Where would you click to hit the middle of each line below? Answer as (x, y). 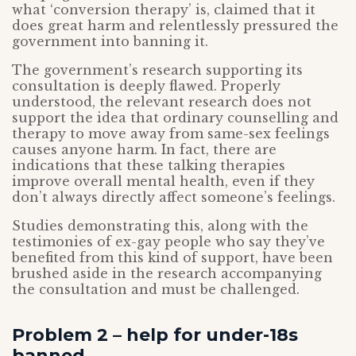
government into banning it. (110, 41)
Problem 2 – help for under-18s (155, 335)
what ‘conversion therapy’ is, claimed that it (164, 10)
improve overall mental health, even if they (163, 181)
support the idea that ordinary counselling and (175, 118)
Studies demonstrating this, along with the (160, 226)
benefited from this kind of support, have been (172, 257)
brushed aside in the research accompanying (167, 273)
